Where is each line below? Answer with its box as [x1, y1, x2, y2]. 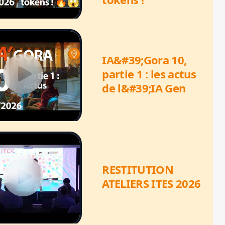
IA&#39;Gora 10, [102, 52, 187, 68]
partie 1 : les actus [102, 66, 196, 82]
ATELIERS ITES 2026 [102, 176, 201, 191]
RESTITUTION [102, 162, 173, 177]
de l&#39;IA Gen [102, 80, 186, 96]
